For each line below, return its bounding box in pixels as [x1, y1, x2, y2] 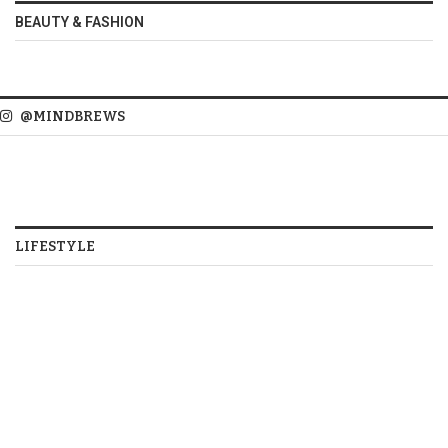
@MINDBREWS [20, 107, 125, 125]
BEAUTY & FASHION [15, 13, 144, 30]
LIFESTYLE [15, 237, 95, 255]
